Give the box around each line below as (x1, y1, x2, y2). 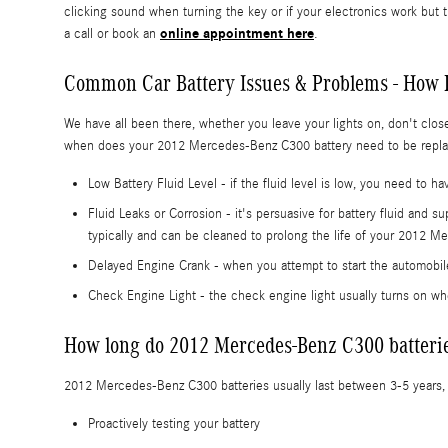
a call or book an (64, 26, 160, 43)
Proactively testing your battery (88, 416, 260, 433)
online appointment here (160, 25, 314, 43)
